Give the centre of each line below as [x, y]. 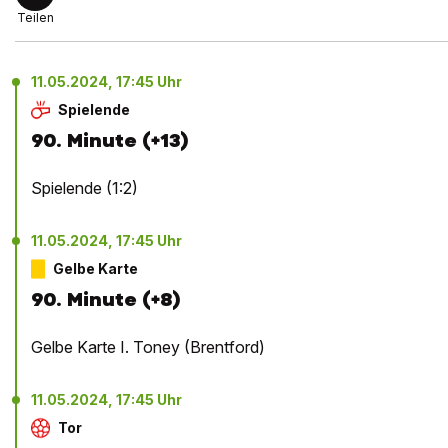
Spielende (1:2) [84, 188]
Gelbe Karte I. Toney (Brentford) [148, 347]
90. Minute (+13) [110, 141]
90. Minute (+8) [106, 300]
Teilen [35, 18]
